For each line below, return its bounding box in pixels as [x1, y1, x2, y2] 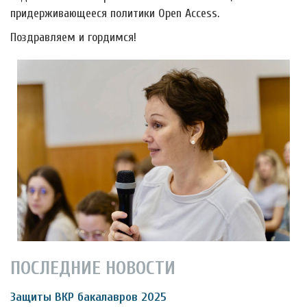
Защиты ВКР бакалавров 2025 [10, 289, 167, 304]
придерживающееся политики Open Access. [10, 6, 219, 21]
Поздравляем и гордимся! [10, 30, 136, 45]
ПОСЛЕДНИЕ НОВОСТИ [10, 256, 175, 279]
